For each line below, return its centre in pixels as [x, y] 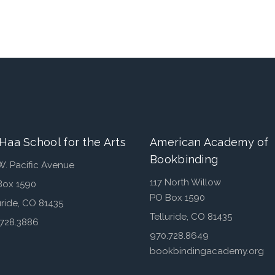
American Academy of [209, 142]
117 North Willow [185, 182]
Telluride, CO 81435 [191, 216]
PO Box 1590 [177, 197]
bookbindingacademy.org [207, 251]
